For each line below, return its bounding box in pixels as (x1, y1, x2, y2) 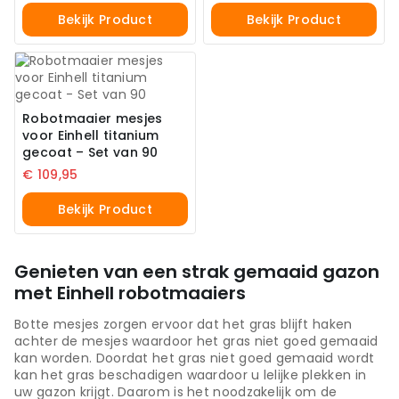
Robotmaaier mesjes (22, 109, 163, 127)
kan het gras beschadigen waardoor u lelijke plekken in (14, 366, 367, 385)
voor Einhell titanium (22, 126, 159, 144)
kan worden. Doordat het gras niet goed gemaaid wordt (14, 349, 375, 368)
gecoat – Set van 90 (22, 142, 159, 161)
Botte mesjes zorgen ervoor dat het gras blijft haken (14, 315, 353, 334)
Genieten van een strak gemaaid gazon (14, 259, 379, 285)
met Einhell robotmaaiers (14, 281, 246, 306)
